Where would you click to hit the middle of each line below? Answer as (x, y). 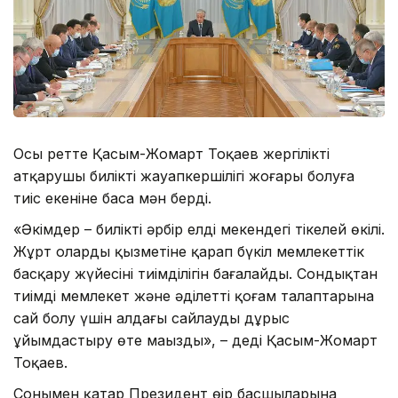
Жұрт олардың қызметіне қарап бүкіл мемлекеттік (189, 252)
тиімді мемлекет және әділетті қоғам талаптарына (194, 296)
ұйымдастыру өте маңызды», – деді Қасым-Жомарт (195, 341)
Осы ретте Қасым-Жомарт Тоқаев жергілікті (171, 154)
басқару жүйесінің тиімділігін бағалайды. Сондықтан (195, 274)
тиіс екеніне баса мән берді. (112, 199)
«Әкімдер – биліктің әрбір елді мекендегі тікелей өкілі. (199, 230)
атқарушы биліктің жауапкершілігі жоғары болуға (184, 176)
